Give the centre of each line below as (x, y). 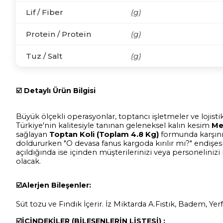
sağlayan (33, 134)
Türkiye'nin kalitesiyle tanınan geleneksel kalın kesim (114, 125)
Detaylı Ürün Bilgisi (60, 90)
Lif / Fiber (45, 12)
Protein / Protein (58, 34)
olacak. (28, 161)
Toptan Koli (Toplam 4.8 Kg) (104, 134)
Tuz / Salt (44, 56)
